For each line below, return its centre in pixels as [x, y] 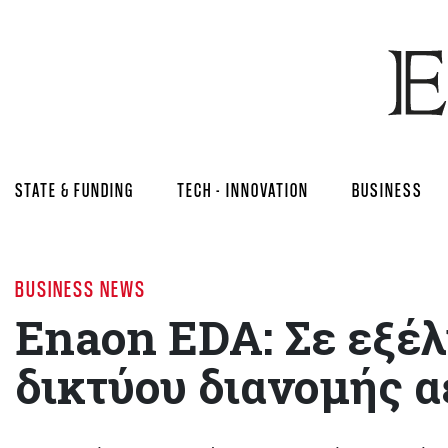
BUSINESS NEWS [80, 288]
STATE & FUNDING [74, 190]
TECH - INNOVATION [243, 190]
